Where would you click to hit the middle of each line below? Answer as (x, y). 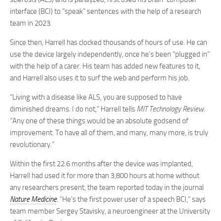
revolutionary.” (33, 145)
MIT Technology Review (170, 109)
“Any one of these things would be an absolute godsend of (99, 121)
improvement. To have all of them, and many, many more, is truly (109, 133)
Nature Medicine (33, 199)
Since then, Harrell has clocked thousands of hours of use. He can (109, 42)
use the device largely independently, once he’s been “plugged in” (110, 54)
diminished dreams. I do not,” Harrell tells (73, 109)
